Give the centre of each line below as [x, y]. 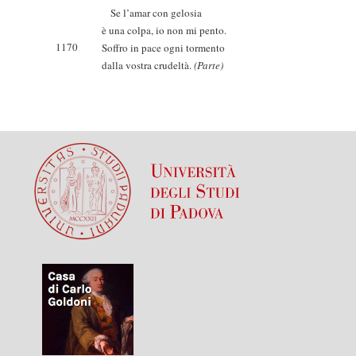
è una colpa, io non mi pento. [164, 30]
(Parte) [209, 65]
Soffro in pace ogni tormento [163, 48]
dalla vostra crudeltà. [148, 65]
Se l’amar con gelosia [152, 13]
